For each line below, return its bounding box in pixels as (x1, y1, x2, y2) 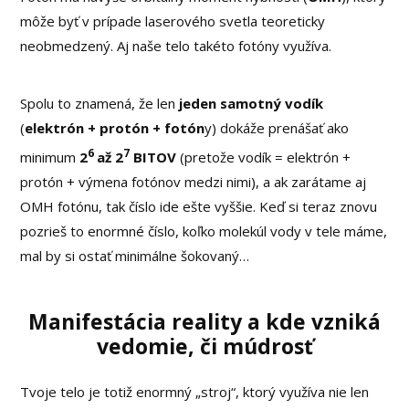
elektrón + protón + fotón (25, 118, 205, 137)
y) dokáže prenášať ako (204, 118, 350, 137)
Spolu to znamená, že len (20, 93, 180, 112)
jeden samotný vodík (179, 93, 324, 112)
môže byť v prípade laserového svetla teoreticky (20, 11, 326, 30)
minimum (20, 147, 80, 166)
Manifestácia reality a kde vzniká (28, 307, 381, 337)
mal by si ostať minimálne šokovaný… (20, 246, 250, 265)
